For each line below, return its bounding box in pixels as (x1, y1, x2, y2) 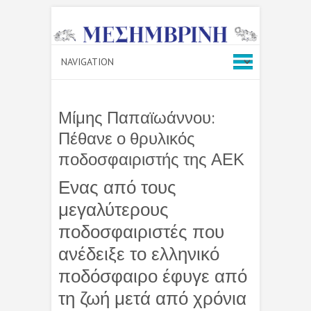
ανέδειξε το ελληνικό (58, 244, 219, 264)
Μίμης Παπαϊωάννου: (58, 108, 215, 127)
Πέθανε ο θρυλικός (58, 128, 195, 148)
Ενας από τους (58, 177, 176, 198)
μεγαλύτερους (58, 199, 169, 220)
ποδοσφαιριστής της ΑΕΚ (58, 149, 244, 169)
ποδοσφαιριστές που (58, 221, 224, 242)
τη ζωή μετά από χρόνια (58, 288, 246, 309)
